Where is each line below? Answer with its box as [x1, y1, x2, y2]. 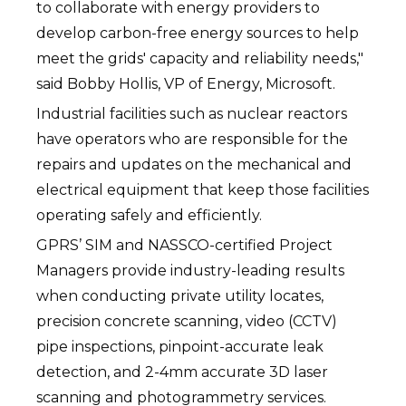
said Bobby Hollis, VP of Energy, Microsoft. [36, 75, 343, 92]
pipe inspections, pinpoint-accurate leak [36, 338, 324, 355]
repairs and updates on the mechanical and [36, 156, 353, 173]
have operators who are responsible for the [36, 130, 349, 148]
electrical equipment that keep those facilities [36, 181, 370, 198]
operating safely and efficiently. [36, 207, 263, 224]
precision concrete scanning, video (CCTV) [36, 313, 338, 330]
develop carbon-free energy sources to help [36, 24, 360, 42]
